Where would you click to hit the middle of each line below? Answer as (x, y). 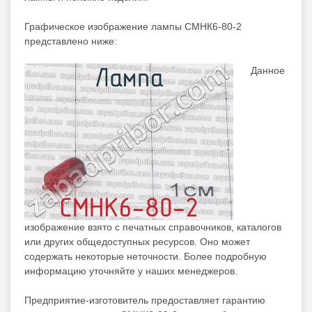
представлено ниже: (71, 41)
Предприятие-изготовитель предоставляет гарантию (145, 300)
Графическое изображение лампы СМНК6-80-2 (133, 26)
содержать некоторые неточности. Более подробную (146, 256)
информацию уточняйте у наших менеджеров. (131, 271)
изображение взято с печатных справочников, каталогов (153, 227)
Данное (268, 70)
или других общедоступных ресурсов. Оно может (137, 241)
